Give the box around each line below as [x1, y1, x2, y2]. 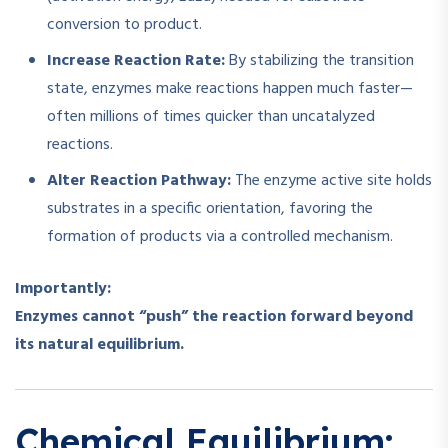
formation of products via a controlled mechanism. [47, 224, 393, 251]
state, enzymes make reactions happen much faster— [47, 76, 413, 103]
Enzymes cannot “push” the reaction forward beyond [15, 304, 413, 331]
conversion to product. [47, 12, 202, 39]
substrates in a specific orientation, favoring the [47, 196, 373, 223]
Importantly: [15, 276, 111, 303]
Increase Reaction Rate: [47, 48, 225, 75]
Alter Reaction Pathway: [47, 168, 231, 195]
